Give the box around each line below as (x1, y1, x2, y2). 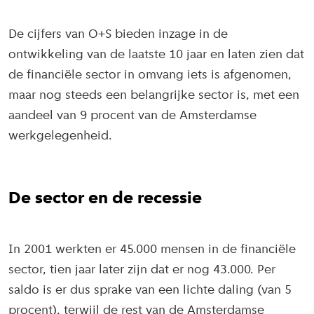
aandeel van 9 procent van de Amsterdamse (8, 109, 257, 123)
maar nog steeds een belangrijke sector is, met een (8, 89, 299, 103)
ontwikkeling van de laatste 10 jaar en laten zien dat (8, 48, 304, 62)
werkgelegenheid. (8, 130, 112, 144)
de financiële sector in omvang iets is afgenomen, (8, 69, 292, 83)
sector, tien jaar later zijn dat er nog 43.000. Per (8, 264, 275, 278)
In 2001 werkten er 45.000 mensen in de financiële (8, 243, 296, 257)
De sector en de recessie (8, 190, 202, 208)
